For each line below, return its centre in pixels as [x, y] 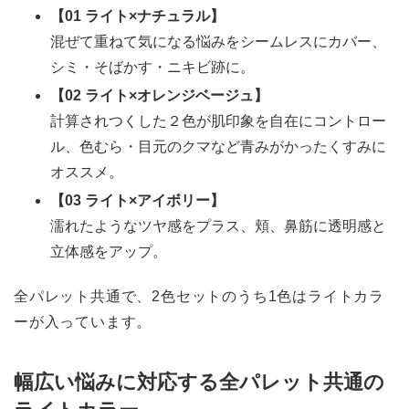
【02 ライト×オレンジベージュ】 [159, 96]
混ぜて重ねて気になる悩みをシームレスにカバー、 [218, 41]
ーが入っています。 [83, 321]
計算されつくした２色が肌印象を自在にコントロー [218, 121]
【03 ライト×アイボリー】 [137, 201]
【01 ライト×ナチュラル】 [137, 16]
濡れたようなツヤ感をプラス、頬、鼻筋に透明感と [218, 226]
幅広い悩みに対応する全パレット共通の [199, 380]
